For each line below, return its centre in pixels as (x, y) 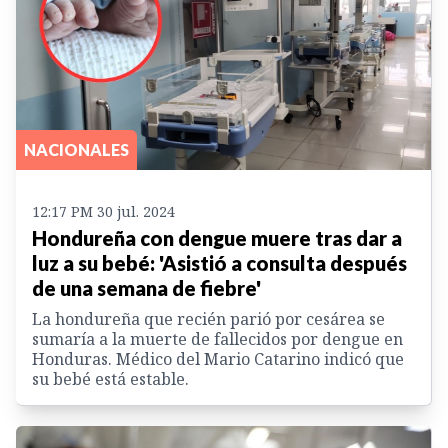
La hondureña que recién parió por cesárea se (208, 319)
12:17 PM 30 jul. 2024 (103, 212)
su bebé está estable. (110, 379)
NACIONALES (76, 150)
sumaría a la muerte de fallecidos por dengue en (217, 339)
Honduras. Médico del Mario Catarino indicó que (218, 359)
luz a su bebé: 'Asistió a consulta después (219, 263)
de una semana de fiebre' (146, 288)
